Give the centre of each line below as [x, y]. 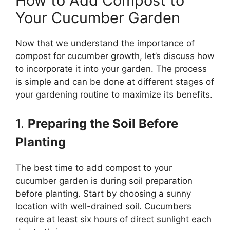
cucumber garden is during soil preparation [104, 180]
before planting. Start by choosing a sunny [103, 193]
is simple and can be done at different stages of [115, 82]
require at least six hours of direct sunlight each [113, 219]
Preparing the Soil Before [103, 123]
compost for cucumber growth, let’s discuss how [115, 56]
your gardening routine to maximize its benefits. [114, 95]
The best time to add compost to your [94, 168]
